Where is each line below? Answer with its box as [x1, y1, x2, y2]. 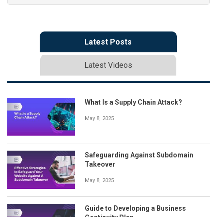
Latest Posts [84, 37, 132, 46]
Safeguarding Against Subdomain [85, 151, 193, 159]
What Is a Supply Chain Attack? [85, 98, 182, 106]
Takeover [85, 160, 115, 169]
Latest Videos [84, 60, 132, 70]
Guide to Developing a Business [85, 204, 186, 212]
